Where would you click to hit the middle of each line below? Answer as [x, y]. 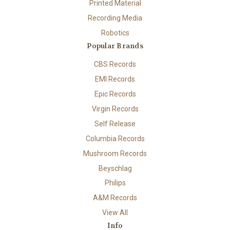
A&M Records [115, 198]
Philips [115, 183]
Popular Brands [115, 45]
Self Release [115, 123]
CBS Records [115, 64]
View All [115, 213]
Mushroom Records [115, 153]
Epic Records [115, 94]
